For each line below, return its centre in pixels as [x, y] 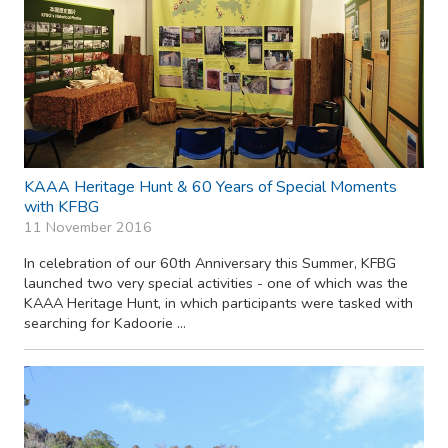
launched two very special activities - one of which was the [216, 282]
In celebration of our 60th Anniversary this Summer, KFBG [210, 262]
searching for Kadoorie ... [105, 322]
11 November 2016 [88, 226]
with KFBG [61, 206]
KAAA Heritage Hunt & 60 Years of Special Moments [210, 186]
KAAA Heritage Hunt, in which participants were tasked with [218, 302]
